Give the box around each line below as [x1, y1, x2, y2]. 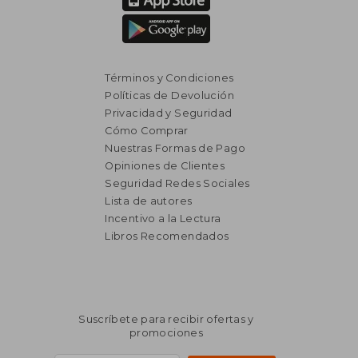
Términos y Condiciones [105, 71, 234, 84]
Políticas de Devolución [105, 89, 235, 101]
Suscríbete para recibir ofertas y [78, 312, 254, 325]
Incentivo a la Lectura [105, 212, 221, 225]
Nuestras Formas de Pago [105, 141, 246, 154]
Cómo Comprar [105, 124, 189, 137]
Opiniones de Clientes [105, 159, 225, 172]
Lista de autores [105, 194, 193, 207]
